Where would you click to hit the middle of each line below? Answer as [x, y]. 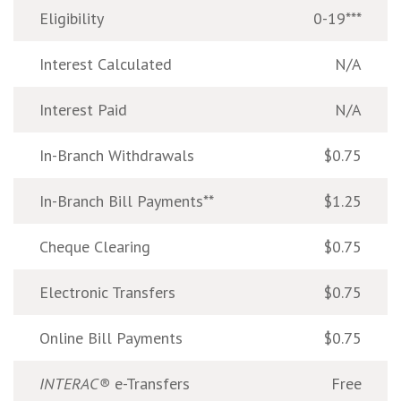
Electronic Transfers [107, 292]
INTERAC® [75, 383]
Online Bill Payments [111, 337]
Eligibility [72, 18]
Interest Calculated [106, 64]
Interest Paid [83, 109]
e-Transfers [150, 383]
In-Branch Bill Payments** [127, 200]
